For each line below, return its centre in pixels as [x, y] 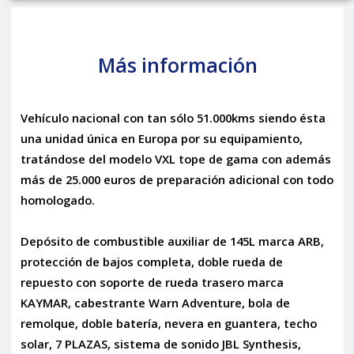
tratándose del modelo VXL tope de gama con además [175, 158]
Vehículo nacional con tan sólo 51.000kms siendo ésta [173, 117]
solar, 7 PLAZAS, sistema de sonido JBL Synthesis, [160, 343]
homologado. [57, 200]
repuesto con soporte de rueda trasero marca [152, 282]
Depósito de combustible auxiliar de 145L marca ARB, [172, 241]
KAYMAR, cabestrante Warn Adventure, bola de [155, 302]
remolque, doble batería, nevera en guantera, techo [168, 323]
